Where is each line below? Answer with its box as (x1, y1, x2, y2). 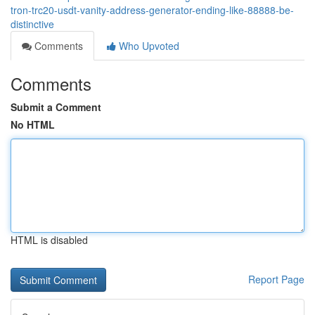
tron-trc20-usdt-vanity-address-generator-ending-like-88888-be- (11, 3, 294, 17)
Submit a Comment (11, 100, 101, 114)
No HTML (11, 117, 55, 131)
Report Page (248, 272, 304, 286)
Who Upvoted (116, 39, 179, 53)
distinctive (11, 17, 54, 31)
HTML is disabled (11, 233, 88, 247)
